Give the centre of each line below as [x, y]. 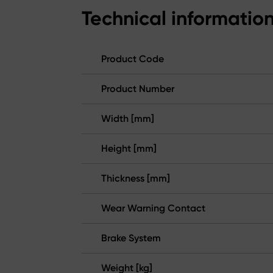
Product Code [133, 59]
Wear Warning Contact [153, 208]
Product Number [138, 89]
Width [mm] [128, 119]
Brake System [131, 238]
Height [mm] [129, 149]
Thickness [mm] [136, 179]
